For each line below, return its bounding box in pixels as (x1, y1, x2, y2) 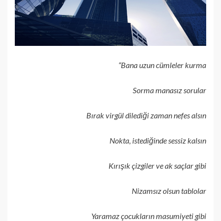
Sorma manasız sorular (133, 85, 206, 95)
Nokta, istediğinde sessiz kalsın (110, 135, 206, 145)
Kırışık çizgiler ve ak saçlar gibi (109, 160, 206, 170)
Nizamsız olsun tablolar (132, 185, 206, 195)
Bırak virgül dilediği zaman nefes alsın (86, 110, 206, 120)
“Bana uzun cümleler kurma (118, 60, 206, 70)
